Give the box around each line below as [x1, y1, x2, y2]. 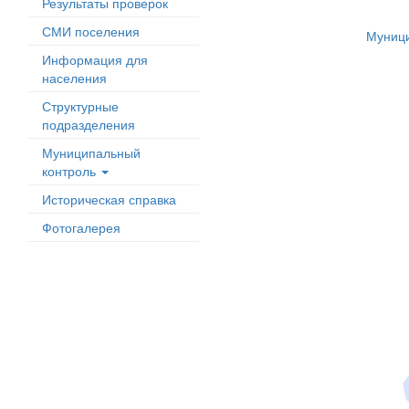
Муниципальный [42, 143, 141, 162]
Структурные [42, 97, 119, 115]
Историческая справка [42, 190, 176, 208]
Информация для [42, 50, 148, 68]
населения [42, 68, 107, 87]
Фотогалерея [42, 218, 121, 236]
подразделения [42, 115, 135, 133]
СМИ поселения [42, 22, 140, 40]
